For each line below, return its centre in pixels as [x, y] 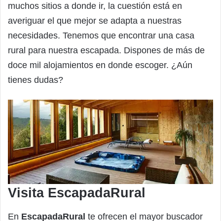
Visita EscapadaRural [77, 193]
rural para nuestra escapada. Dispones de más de [106, 51]
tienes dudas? [36, 80]
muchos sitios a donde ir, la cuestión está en [95, 6]
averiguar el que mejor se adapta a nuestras [95, 21]
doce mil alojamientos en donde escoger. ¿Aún [100, 65]
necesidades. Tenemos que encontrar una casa [101, 36]
